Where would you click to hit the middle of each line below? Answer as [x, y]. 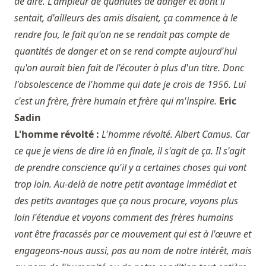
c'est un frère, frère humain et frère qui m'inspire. [115, 101]
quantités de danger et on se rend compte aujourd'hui [126, 51]
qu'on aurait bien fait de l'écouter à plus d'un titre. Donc [129, 68]
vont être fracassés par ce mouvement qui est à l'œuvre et [133, 234]
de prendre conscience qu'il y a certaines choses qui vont [130, 167]
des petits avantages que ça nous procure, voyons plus [126, 201]
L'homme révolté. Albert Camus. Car [175, 134]
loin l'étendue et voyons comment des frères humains [124, 217]
